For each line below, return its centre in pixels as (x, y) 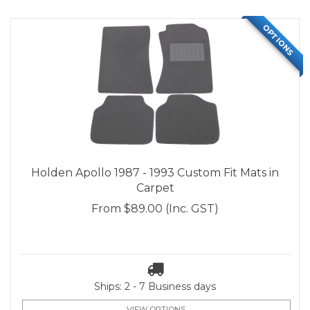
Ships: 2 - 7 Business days (155, 286)
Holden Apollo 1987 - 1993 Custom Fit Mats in (155, 173)
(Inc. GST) (192, 209)
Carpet (155, 188)
